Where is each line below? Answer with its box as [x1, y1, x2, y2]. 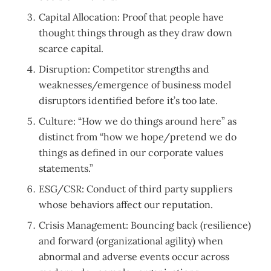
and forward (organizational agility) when [39, 235, 224, 247]
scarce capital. [39, 42, 104, 55]
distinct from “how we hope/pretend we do [39, 131, 237, 143]
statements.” [39, 162, 94, 175]
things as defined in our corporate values [39, 146, 224, 159]
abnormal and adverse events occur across [39, 250, 230, 263]
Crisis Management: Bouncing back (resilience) [39, 219, 252, 232]
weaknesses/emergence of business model [39, 79, 232, 91]
